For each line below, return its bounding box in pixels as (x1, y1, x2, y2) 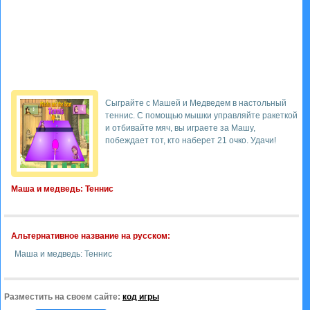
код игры (122, 292, 159, 302)
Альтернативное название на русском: (11, 231, 170, 241)
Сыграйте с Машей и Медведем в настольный (105, 98, 286, 108)
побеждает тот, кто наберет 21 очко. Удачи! (105, 136, 276, 145)
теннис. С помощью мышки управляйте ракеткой (105, 111, 298, 120)
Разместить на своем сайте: (4, 292, 122, 302)
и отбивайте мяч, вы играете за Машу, (105, 123, 255, 133)
